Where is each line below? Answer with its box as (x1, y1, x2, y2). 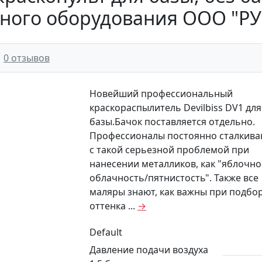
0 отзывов (4, 51, 50, 64)
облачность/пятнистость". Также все (89, 171, 258, 184)
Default (89, 226, 122, 239)
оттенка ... (89, 199, 137, 212)
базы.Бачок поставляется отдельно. (89, 115, 255, 128)
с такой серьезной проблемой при (89, 143, 249, 156)
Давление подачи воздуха (89, 243, 208, 256)
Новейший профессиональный (89, 87, 233, 100)
